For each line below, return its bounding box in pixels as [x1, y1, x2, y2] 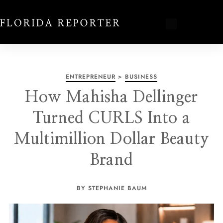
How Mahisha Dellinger [25, 89, 198, 105]
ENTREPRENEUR [66, 72, 115, 81]
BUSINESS [125, 72, 157, 81]
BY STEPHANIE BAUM [76, 184, 147, 193]
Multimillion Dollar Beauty [13, 131, 210, 147]
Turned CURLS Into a [33, 110, 190, 126]
